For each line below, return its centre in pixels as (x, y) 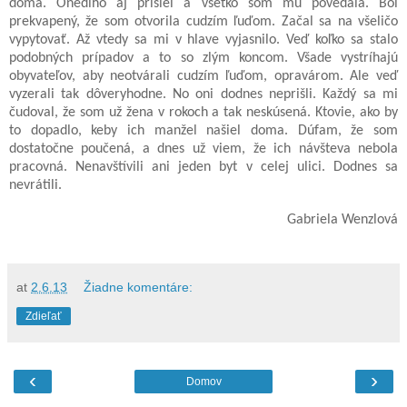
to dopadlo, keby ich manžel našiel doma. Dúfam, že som (203, 130)
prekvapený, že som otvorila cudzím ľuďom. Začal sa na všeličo (203, 21)
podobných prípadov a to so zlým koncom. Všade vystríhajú (203, 58)
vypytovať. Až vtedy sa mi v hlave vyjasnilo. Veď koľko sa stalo (203, 40)
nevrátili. (35, 185)
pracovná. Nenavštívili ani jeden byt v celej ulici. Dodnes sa (203, 167)
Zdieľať (44, 316)
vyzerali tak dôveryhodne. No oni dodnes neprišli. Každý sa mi (203, 94)
